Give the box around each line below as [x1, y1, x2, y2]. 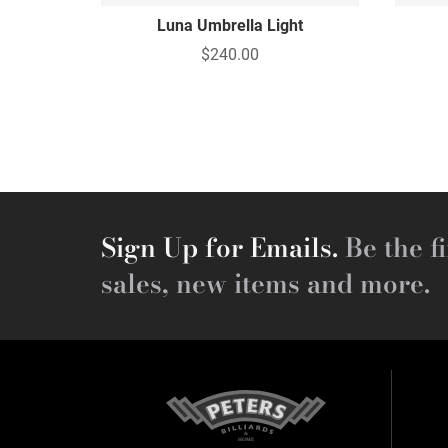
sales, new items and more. [100, 263, 430, 303]
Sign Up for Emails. [100, 227, 338, 267]
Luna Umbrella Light [157, 15, 304, 35]
